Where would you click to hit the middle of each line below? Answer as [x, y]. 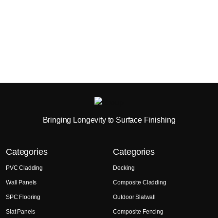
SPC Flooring [23, 197]
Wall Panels [21, 182]
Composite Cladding [140, 182]
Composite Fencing [138, 211]
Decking [124, 168]
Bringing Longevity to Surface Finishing [109, 120]
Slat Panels [21, 211]
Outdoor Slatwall [134, 197]
